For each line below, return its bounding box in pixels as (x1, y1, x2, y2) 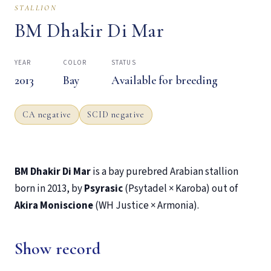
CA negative (22, 109, 71, 120)
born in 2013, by (15, 181, 84, 197)
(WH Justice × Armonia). (93, 198, 199, 214)
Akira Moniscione (15, 198, 93, 214)
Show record (15, 238, 100, 260)
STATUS (111, 58, 136, 68)
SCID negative (87, 109, 145, 120)
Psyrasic (84, 181, 123, 197)
